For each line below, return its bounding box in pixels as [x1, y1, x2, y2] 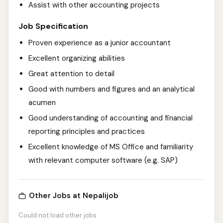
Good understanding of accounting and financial [28, 113, 193, 123]
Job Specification [18, 21, 88, 31]
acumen [28, 98, 56, 108]
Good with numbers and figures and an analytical [28, 84, 195, 94]
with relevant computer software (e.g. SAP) [28, 155, 178, 165]
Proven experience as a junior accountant [28, 38, 171, 48]
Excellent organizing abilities [28, 53, 125, 63]
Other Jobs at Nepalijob [29, 191, 118, 201]
